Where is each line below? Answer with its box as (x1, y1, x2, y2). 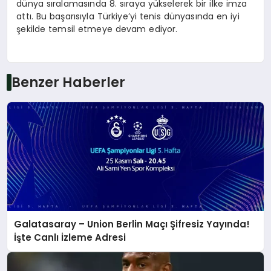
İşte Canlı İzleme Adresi (14, 230, 126, 244)
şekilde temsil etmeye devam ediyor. (16, 23, 178, 36)
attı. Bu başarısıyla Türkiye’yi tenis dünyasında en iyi (16, 10, 240, 23)
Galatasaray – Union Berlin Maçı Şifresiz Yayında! (14, 217, 250, 230)
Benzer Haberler (11, 72, 125, 92)
